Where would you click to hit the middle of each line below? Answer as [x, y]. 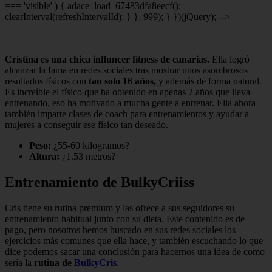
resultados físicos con [47, 81]
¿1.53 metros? [87, 156]
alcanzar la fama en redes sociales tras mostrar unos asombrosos [126, 70]
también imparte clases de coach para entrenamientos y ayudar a [127, 114]
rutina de [54, 262]
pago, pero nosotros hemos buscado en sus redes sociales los [120, 229]
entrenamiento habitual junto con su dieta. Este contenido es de [125, 219]
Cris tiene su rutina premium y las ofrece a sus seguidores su [120, 208]
